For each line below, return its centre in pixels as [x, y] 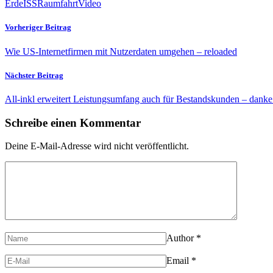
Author [180, 238]
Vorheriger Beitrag [38, 27]
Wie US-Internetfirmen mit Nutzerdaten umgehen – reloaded [121, 51]
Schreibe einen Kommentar [73, 122]
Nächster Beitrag [34, 75]
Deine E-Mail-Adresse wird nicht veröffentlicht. [97, 146]
